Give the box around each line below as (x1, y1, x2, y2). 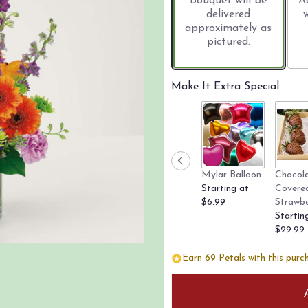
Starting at (201, 184, 249, 195)
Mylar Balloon (201, 170, 261, 181)
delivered (206, 9, 251, 21)
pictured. (206, 36, 250, 48)
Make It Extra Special (171, 81, 279, 93)
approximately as (185, 23, 272, 34)
